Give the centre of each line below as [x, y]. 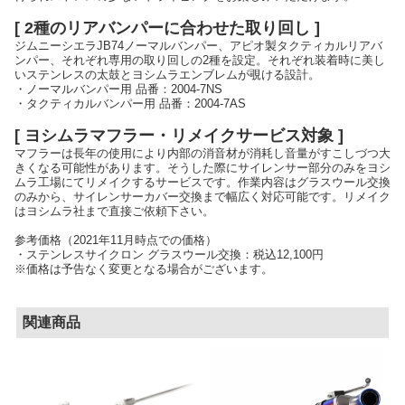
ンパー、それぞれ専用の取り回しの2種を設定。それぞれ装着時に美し [200, 60]
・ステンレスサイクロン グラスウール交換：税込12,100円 [169, 254]
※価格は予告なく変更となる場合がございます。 [144, 268]
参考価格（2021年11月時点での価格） [116, 240]
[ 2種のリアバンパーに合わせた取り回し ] [167, 28]
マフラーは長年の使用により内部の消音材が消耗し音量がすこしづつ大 [202, 153]
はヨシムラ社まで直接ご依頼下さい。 [114, 211]
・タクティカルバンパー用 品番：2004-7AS [130, 103]
